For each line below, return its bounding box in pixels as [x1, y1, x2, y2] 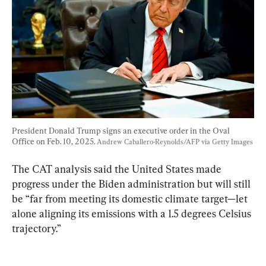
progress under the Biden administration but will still [12, 177, 253, 190]
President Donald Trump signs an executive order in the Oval [12, 125, 232, 135]
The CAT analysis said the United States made [12, 162, 224, 175]
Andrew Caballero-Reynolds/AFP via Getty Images [97, 137, 253, 146]
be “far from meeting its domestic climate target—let [12, 192, 250, 205]
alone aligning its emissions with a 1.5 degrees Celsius [12, 207, 254, 220]
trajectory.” [12, 221, 61, 235]
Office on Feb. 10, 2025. [12, 136, 97, 146]
